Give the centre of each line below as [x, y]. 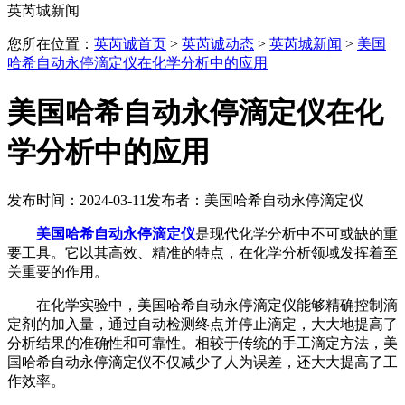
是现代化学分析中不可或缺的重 [297, 234]
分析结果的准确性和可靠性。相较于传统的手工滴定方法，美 [202, 344]
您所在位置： [51, 44]
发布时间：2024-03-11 [77, 201]
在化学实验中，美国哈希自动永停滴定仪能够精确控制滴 [202, 306]
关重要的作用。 [58, 272]
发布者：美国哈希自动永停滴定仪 [255, 201]
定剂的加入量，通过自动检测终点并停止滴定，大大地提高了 [202, 325]
